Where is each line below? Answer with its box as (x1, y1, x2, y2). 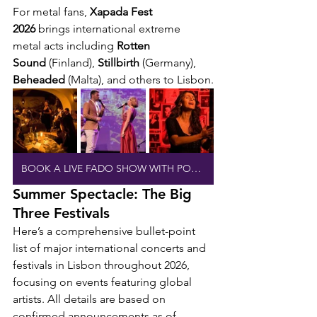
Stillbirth (98, 56, 139, 70)
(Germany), (139, 56, 199, 70)
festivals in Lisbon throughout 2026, (13, 258, 192, 272)
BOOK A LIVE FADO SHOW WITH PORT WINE (191, 162, 201, 175)
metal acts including (13, 39, 117, 53)
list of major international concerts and (13, 241, 209, 255)
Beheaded (13, 73, 65, 87)
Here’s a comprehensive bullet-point (13, 224, 198, 238)
